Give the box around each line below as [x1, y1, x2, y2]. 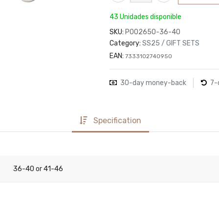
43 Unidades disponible [109, 12, 181, 21]
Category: [109, 39, 141, 47]
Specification [93, 115, 141, 125]
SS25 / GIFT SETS [142, 39, 199, 47]
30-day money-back [120, 79, 186, 88]
